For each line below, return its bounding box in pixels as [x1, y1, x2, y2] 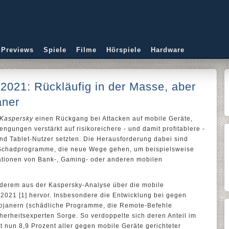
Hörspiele [106, 46, 141, 54]
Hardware [151, 46, 185, 54]
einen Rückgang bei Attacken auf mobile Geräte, [33, 115, 193, 122]
